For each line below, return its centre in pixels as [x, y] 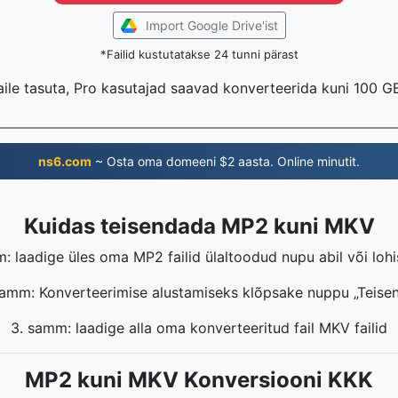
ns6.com [65, 161]
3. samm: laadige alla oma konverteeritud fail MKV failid [199, 328]
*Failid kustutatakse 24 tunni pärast [199, 54]
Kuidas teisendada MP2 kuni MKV [199, 226]
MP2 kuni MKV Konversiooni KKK [199, 380]
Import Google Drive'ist [211, 25]
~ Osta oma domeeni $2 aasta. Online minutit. [226, 161]
